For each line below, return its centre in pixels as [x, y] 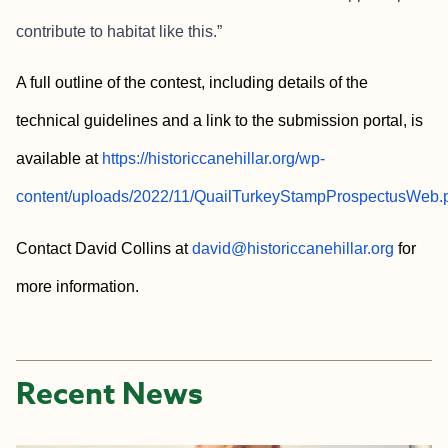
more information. [77, 286]
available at [59, 159]
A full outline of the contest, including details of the [192, 83]
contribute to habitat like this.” [119, 31]
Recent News [109, 394]
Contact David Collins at [104, 248]
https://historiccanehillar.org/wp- [213, 159]
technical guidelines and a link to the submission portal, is [219, 121]
